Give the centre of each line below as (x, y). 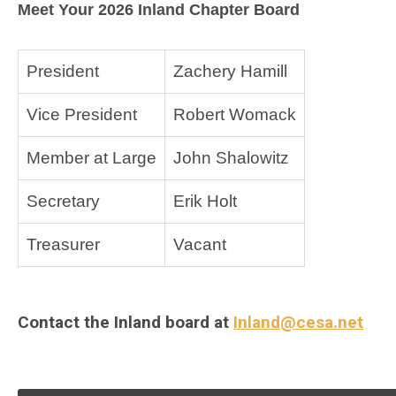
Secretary (63, 201)
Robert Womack (235, 114)
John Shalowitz (231, 157)
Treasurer (65, 244)
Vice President (82, 114)
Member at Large (91, 157)
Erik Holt (205, 201)
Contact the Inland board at (126, 322)
